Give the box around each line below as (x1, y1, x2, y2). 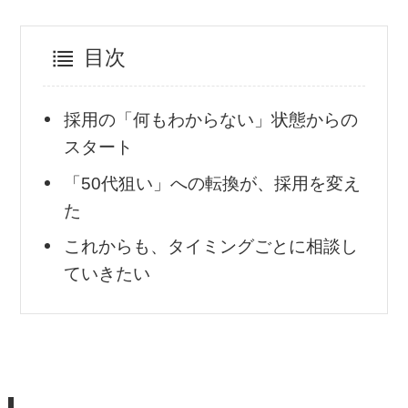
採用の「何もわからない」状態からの (64, 110, 359, 130)
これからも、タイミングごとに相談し (64, 237, 359, 257)
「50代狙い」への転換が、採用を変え (64, 173, 362, 193)
